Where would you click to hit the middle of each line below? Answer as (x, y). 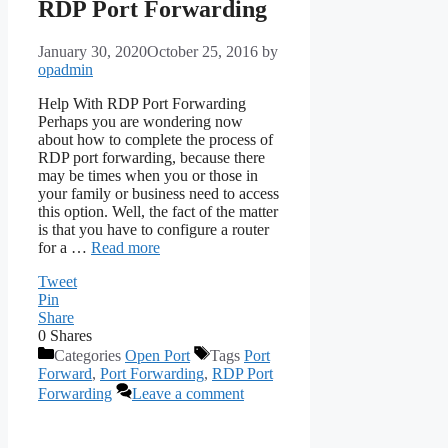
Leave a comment (188, 393)
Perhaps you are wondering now (140, 121)
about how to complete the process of (155, 139)
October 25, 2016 (202, 51)
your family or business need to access (158, 193)
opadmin (65, 69)
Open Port (157, 355)
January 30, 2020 (92, 51)
